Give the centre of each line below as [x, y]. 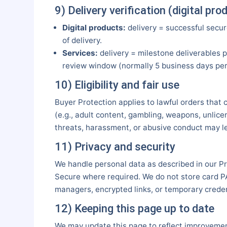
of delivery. [82, 40]
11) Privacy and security [115, 147]
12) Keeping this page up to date [134, 209]
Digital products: [94, 27]
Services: [80, 53]
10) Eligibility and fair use [117, 85]
